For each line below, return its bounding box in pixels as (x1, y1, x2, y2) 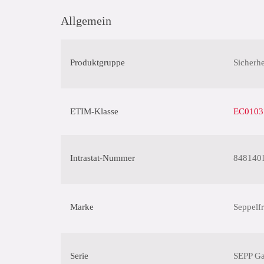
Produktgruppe (70, 58, 125, 67)
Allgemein (61, 14, 111, 27)
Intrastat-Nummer (70, 153, 135, 163)
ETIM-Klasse (70, 107, 118, 116)
